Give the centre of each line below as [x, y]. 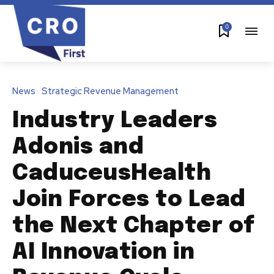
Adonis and [78, 147]
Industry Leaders [115, 121]
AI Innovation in [103, 252]
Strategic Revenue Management [110, 91]
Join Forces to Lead [129, 200]
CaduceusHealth [112, 173]
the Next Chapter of [134, 226]
